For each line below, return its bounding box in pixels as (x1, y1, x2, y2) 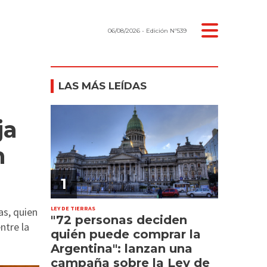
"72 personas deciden (51, 212, 188, 227)
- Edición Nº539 (140, 27, 187, 35)
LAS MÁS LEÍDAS (58, 79, 147, 92)
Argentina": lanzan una (51, 241, 193, 256)
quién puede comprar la (51, 226, 201, 241)
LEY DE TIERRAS (51, 204, 96, 212)
